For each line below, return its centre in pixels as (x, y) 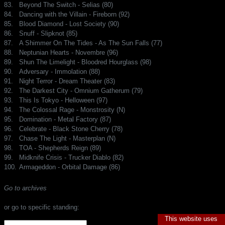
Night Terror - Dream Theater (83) (67, 81)
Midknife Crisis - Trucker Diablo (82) (71, 157)
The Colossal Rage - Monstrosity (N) (72, 109)
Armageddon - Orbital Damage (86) (70, 167)
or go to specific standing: (42, 207)
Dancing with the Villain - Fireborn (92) (74, 14)
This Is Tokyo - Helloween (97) (63, 100)
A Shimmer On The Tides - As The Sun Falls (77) (91, 43)
